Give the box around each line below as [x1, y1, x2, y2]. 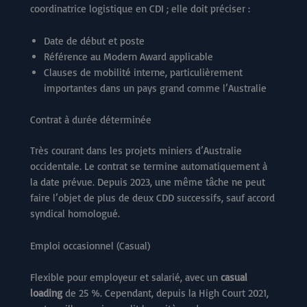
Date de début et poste [44, 34, 145, 48]
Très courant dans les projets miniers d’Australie [30, 144, 242, 158]
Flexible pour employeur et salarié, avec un [30, 270, 221, 284]
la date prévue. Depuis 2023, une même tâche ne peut [30, 175, 265, 189]
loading [30, 286, 62, 299]
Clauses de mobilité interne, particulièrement [44, 66, 243, 79]
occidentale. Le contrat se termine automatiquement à [30, 160, 267, 173]
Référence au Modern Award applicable [44, 50, 213, 64]
